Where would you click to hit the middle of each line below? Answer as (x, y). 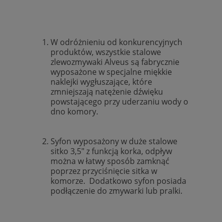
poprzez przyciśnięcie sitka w (104, 171)
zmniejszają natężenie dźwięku (107, 91)
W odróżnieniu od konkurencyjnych (116, 42)
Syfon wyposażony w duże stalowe (114, 141)
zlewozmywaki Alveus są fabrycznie (115, 62)
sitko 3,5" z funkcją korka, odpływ (111, 151)
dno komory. (121, 111)
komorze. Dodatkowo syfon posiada (118, 181)
